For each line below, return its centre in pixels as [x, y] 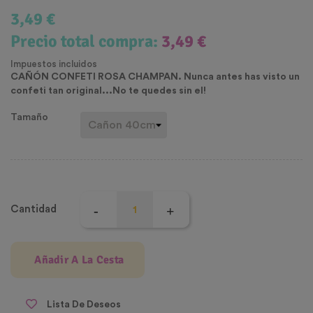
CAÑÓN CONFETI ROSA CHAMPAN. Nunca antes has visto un [155, 77]
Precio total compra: [86, 42]
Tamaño [29, 118]
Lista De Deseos [84, 304]
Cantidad [34, 210]
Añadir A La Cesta [79, 260]
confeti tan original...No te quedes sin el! [108, 91]
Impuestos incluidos [54, 64]
